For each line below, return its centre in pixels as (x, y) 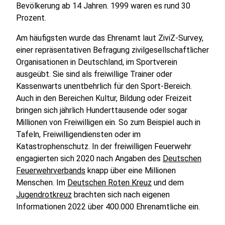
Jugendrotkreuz (44, 195)
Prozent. (32, 18)
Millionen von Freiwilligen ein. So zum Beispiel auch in (108, 122)
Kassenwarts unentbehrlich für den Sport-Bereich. (104, 86)
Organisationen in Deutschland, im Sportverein (97, 62)
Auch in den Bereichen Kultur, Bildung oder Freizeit (104, 98)
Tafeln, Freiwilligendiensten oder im (78, 134)
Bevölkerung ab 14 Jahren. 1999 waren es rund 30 (103, 6)
